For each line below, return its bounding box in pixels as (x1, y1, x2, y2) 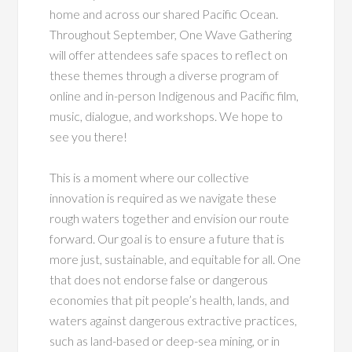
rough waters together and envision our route (49, 210, 290, 225)
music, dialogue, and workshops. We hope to (49, 108, 284, 123)
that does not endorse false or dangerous (49, 271, 269, 287)
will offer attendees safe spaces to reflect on (49, 46, 288, 62)
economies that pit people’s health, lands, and (49, 291, 290, 307)
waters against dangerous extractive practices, (49, 312, 298, 328)
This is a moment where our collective (49, 169, 250, 185)
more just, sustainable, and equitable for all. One (49, 251, 302, 266)
